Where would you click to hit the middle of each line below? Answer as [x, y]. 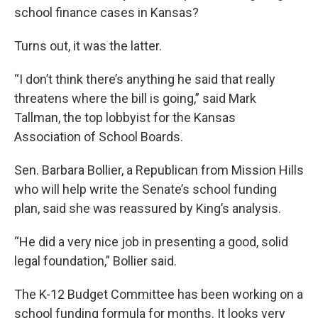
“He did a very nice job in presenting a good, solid [151, 241]
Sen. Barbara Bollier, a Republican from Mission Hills [159, 170]
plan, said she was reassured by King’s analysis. [148, 208]
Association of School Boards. [99, 136]
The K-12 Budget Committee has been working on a [159, 294]
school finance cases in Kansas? [106, 12]
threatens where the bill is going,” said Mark [135, 98]
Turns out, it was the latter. [88, 45]
